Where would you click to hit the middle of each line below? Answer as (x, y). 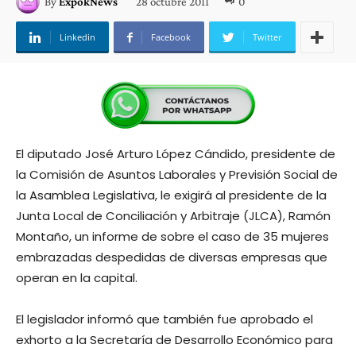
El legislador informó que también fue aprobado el (164, 319)
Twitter (267, 37)
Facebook (171, 37)
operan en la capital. (77, 278)
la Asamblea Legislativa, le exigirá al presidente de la (171, 195)
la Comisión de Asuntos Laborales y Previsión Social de (177, 174)
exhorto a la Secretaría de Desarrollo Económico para (174, 340)
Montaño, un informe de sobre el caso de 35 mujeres (172, 236)
